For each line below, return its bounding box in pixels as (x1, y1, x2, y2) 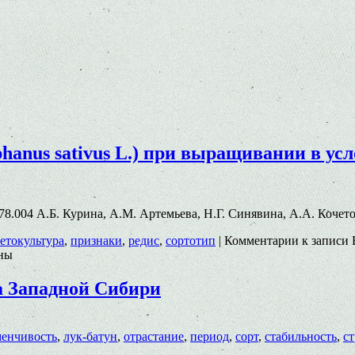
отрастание (124, 329, 184, 343)
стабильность (265, 329, 337, 343)
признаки (71, 233, 122, 247)
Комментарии (224, 233, 299, 247)
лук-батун (63, 329, 117, 343)
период (190, 329, 229, 343)
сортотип (166, 233, 216, 247)
